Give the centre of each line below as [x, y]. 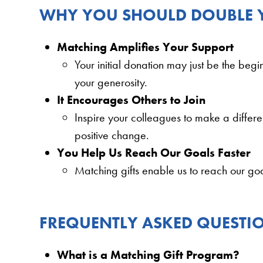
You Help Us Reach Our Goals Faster [154, 152]
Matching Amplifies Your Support [146, 47]
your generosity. [111, 82]
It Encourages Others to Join [131, 100]
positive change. [112, 135]
